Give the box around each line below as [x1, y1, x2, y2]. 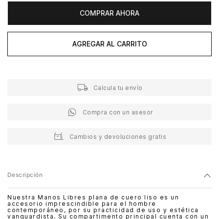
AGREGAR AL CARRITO [72, 39, 147, 48]
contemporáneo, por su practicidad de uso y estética [7, 206, 199, 214]
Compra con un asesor [82, 108, 153, 116]
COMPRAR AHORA [80, 8, 139, 17]
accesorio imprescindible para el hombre [7, 200, 156, 208]
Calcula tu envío [93, 84, 143, 91]
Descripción [7, 171, 43, 179]
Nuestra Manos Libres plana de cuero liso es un [7, 194, 179, 201]
